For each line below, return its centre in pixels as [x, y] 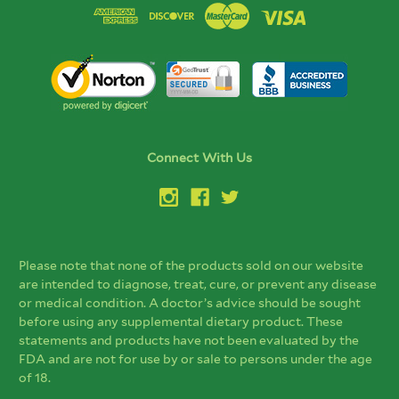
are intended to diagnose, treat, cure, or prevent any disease [198, 284]
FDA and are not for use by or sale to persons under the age [195, 358]
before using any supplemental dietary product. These [181, 321]
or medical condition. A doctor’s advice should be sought [190, 302]
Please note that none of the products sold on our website [191, 265]
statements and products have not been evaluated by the [189, 340]
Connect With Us [199, 157]
